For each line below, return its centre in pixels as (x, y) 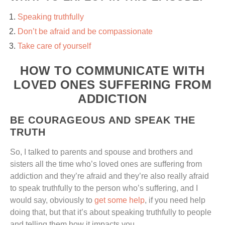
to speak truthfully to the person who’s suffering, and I (104, 188)
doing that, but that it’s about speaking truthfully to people (111, 212)
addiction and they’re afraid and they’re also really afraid (109, 176)
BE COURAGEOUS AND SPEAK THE (103, 120)
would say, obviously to (52, 200)
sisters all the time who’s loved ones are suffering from (106, 164)
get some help (120, 200)
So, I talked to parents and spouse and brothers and (101, 152)
